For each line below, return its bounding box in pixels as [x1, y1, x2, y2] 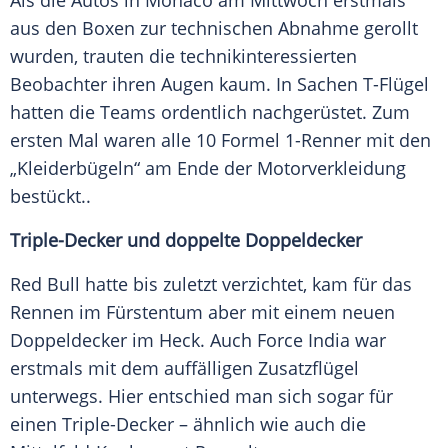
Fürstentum [106, 300, 203, 325]
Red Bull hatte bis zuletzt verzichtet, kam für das [10, 272, 412, 297]
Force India [257, 328, 350, 353]
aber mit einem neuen [203, 300, 395, 325]
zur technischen [135, 16, 278, 41]
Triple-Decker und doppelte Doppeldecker [10, 228, 362, 253]
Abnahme [278, 16, 359, 41]
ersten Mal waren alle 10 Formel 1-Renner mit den [10, 128, 431, 153]
